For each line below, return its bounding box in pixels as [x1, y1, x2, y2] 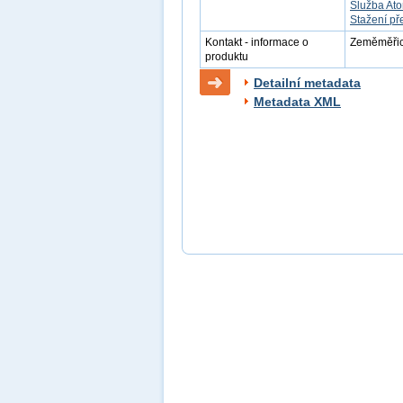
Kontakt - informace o [205, 36, 309, 49]
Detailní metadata [254, 76, 361, 90]
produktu [205, 50, 248, 63]
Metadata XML [254, 94, 341, 109]
